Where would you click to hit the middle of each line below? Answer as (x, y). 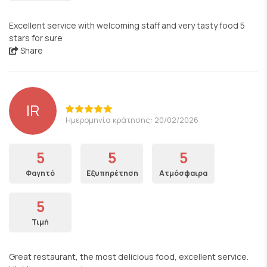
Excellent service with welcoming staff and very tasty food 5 (127, 25)
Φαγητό (40, 173)
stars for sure (36, 38)
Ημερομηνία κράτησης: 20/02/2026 (132, 119)
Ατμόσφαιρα (183, 173)
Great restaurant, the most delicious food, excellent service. (129, 257)
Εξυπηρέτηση (112, 173)
